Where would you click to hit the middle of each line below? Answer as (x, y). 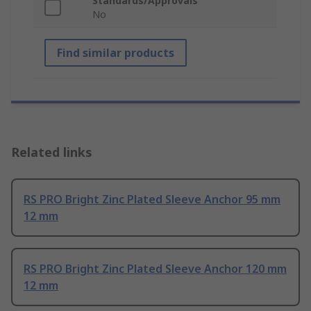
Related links (52, 152)
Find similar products (116, 53)
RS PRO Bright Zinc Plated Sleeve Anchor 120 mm (155, 269)
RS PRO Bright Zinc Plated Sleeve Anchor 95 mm (152, 200)
